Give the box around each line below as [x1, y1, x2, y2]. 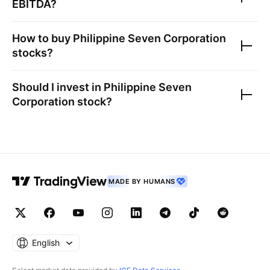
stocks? [12, 46, 53, 59]
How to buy [12, 32, 73, 45]
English [32, 237, 60, 248]
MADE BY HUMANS [108, 177, 175, 186]
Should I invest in [12, 81, 104, 93]
